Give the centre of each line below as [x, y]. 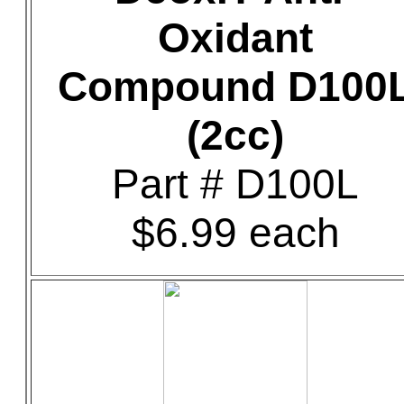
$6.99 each [235, 233]
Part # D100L [235, 184]
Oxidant [235, 38]
